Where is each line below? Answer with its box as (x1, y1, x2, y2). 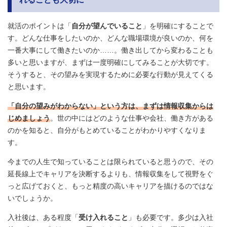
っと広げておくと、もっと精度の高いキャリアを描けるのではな (8, 182, 213, 191)
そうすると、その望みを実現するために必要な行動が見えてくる (8, 70, 213, 79)
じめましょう (8, 114, 50, 123)
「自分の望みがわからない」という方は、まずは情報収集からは (8, 102, 213, 110)
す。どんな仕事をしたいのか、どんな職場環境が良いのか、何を (8, 34, 213, 43)
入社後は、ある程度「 (8, 213, 79, 222)
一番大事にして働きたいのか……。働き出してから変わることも (8, 46, 213, 55)
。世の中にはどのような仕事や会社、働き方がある (50, 114, 213, 123)
